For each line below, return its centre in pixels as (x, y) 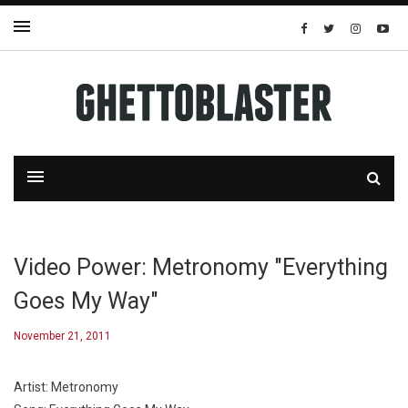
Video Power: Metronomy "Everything (201, 267)
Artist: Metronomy (66, 387)
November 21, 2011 (62, 336)
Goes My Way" (86, 301)
